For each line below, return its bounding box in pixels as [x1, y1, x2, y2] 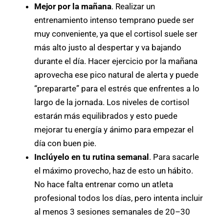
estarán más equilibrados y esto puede [34, 110, 177, 121]
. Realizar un [111, 1, 155, 11]
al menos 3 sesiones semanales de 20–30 [34, 206, 190, 217]
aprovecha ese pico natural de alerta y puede [34, 69, 198, 80]
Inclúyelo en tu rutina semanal [34, 152, 149, 162]
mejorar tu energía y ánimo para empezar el [34, 124, 194, 134]
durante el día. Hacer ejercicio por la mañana [34, 56, 197, 66]
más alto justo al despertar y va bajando [34, 42, 181, 52]
